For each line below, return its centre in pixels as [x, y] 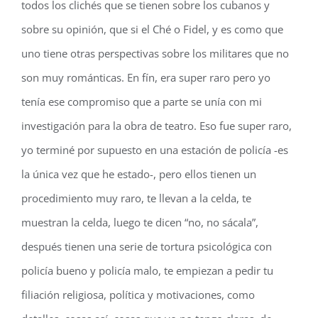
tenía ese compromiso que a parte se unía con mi [142, 102]
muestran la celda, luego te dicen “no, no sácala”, [140, 222]
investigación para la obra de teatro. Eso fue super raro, [157, 126]
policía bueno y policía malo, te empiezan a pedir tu [147, 270]
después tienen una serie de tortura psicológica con [147, 246]
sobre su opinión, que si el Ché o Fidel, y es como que [152, 29]
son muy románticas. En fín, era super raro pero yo [146, 77]
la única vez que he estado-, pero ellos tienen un [139, 174]
